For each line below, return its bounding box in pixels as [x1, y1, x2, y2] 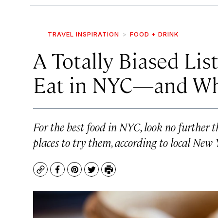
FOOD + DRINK [130, 30, 179, 38]
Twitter [91, 168, 119, 180]
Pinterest [73, 168, 110, 180]
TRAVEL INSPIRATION [48, 30, 119, 38]
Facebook [56, 168, 94, 180]
